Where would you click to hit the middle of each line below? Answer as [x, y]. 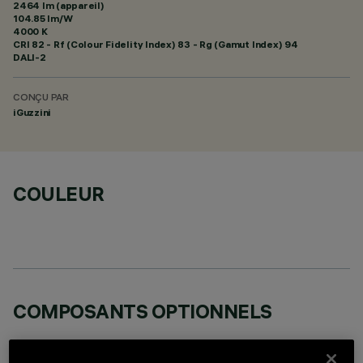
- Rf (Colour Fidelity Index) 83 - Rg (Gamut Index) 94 [171, 44]
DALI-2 [30, 57]
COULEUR [59, 194]
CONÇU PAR [41, 98]
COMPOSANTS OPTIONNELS [143, 311]
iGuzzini [32, 112]
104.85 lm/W [43, 18]
